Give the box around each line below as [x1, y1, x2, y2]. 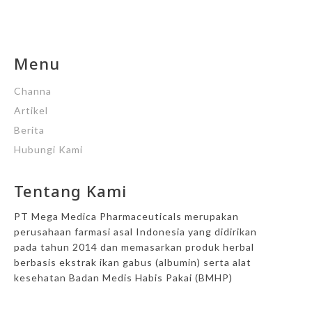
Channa [14, 85, 52, 97]
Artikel [14, 104, 48, 117]
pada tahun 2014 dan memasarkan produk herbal [14, 241, 254, 253]
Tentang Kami [14, 180, 127, 203]
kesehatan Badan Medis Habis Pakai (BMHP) [14, 272, 233, 284]
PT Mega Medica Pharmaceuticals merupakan [14, 210, 239, 223]
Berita [14, 124, 45, 136]
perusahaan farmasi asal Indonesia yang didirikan [14, 226, 257, 238]
